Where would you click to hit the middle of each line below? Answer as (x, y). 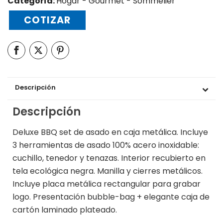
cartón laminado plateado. (65, 210)
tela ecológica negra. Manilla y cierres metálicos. (108, 171)
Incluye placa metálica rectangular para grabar (107, 184)
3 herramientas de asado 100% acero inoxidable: (106, 145)
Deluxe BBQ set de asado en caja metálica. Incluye (110, 132)
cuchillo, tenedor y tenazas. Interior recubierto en (109, 158)
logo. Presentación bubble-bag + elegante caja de (111, 197)
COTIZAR (47, 20)
